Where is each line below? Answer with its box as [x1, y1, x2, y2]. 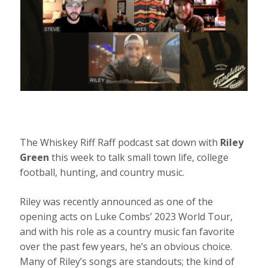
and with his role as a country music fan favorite [20, 225, 235, 239]
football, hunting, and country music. [20, 166, 185, 179]
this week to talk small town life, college [49, 151, 229, 165]
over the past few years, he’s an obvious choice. [20, 240, 233, 254]
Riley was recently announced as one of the [20, 195, 214, 209]
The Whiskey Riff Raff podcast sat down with [20, 136, 221, 150]
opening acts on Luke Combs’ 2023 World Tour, [20, 210, 233, 224]
